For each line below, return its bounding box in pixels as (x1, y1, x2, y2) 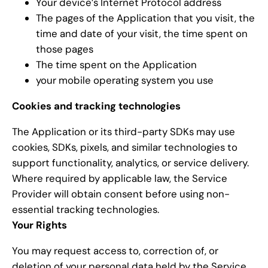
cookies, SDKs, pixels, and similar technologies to (12, 140, 237, 154)
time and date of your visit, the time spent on (36, 27, 248, 41)
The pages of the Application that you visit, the (36, 11, 255, 25)
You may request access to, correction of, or (12, 243, 218, 257)
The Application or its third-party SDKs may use (12, 124, 235, 138)
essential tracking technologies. (12, 202, 159, 216)
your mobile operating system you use (36, 74, 214, 87)
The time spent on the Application (36, 58, 197, 72)
